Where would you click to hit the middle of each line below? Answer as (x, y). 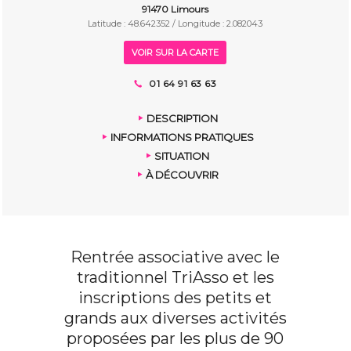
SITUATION (182, 156)
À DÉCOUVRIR (182, 175)
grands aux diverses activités (175, 318)
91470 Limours (175, 9)
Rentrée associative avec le (175, 257)
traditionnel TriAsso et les (175, 278)
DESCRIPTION (182, 119)
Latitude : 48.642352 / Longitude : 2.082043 (175, 24)
